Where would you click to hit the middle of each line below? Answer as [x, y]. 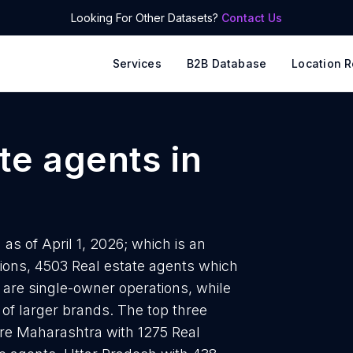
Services [137, 63]
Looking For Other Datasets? [146, 18]
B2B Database [227, 63]
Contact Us [252, 18]
